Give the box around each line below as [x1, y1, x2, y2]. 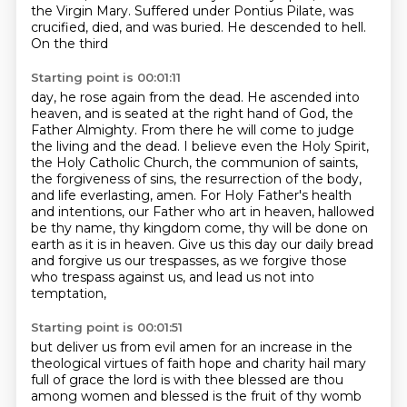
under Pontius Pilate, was [192, 3, 353, 19]
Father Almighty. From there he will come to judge [30, 122, 354, 138]
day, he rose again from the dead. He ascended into [30, 89, 360, 105]
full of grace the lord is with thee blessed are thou [30, 372, 343, 388]
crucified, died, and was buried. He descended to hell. [30, 19, 366, 35]
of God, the [282, 105, 353, 122]
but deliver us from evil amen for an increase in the [30, 339, 352, 355]
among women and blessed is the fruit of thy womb [30, 388, 362, 404]
